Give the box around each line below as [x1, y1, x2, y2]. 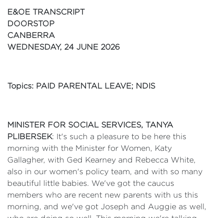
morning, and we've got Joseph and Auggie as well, [7, 202, 206, 211]
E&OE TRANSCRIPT [7, 8, 85, 16]
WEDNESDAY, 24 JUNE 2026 [7, 43, 120, 51]
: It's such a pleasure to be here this [52, 132, 186, 141]
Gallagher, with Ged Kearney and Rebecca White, [7, 156, 196, 164]
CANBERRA [7, 31, 55, 39]
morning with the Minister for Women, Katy [7, 144, 172, 152]
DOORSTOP [7, 19, 54, 28]
